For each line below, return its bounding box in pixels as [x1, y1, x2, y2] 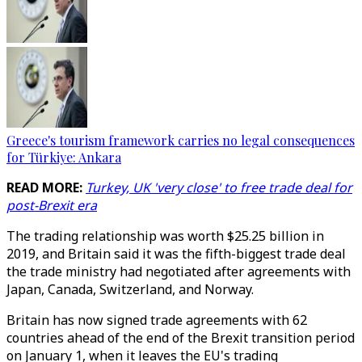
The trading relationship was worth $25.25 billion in [6, 227, 324, 245]
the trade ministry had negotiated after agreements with [6, 263, 351, 280]
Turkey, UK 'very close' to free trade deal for [86, 179, 352, 196]
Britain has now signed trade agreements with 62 [6, 311, 307, 329]
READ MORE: [6, 179, 86, 196]
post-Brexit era [6, 196, 97, 214]
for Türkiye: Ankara [6, 149, 121, 166]
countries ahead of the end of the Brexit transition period [6, 329, 355, 347]
